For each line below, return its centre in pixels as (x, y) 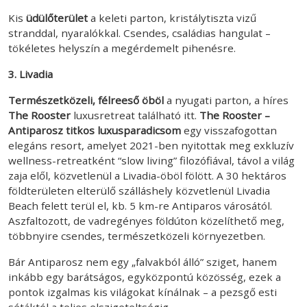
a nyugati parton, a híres (226, 100)
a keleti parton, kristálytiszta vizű (172, 17)
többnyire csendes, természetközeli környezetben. (138, 235)
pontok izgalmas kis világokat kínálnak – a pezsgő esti (143, 292)
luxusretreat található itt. (135, 115)
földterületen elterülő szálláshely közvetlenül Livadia (139, 190)
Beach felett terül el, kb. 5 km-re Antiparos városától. (140, 205)
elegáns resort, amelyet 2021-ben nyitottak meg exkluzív (151, 145)
